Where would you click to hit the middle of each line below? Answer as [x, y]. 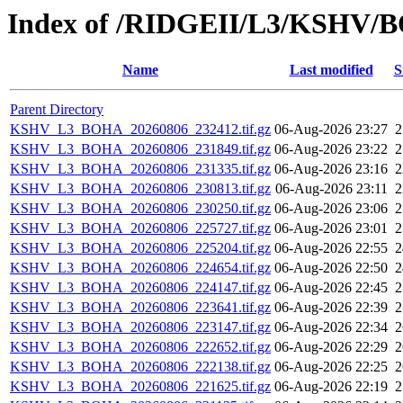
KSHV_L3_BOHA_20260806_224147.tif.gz [140, 288]
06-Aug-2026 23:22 [331, 149]
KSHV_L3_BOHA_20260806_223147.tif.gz [140, 327]
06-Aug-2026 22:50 [331, 268]
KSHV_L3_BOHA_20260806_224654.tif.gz [140, 268]
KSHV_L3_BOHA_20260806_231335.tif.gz [140, 169]
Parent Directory [57, 110]
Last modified [331, 70]
